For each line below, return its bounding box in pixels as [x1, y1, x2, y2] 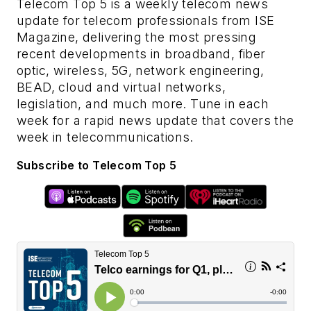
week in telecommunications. [17, 129, 194, 144]
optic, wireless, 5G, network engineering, [17, 62, 264, 78]
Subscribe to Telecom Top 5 [17, 158, 177, 172]
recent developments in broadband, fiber [17, 46, 266, 61]
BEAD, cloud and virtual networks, [17, 79, 226, 94]
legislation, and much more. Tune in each [17, 96, 269, 111]
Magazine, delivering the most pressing [17, 29, 257, 44]
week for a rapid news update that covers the [17, 112, 294, 128]
